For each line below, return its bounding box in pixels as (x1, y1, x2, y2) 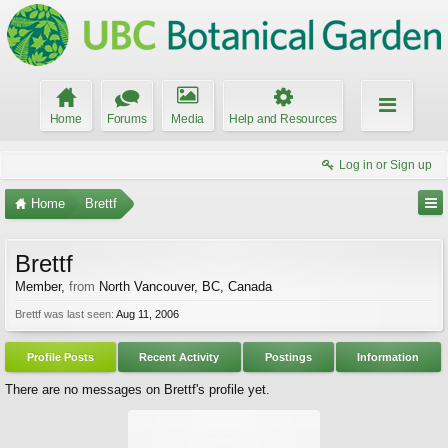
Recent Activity (139, 351, 220, 363)
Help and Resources (228, 112, 338, 126)
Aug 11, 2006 (116, 308, 179, 320)
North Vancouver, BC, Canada (99, 279, 272, 294)
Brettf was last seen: (15, 308, 114, 320)
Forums (106, 112, 147, 126)
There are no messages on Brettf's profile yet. (5, 382, 270, 397)
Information (357, 351, 420, 363)
